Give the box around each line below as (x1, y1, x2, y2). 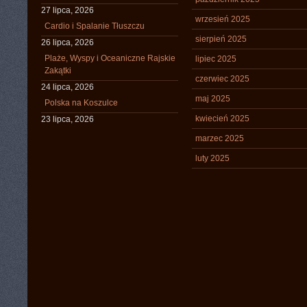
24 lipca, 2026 (41, 82, 94, 92)
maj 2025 (195, 94, 230, 103)
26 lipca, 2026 (41, 38, 94, 47)
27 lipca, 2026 (41, 5, 94, 15)
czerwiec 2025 (195, 74, 249, 84)
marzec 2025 (195, 134, 244, 143)
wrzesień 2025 (195, 14, 250, 24)
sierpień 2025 (195, 34, 247, 44)
